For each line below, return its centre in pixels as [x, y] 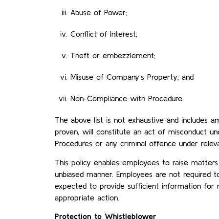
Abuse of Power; [99, 12]
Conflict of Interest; [104, 34]
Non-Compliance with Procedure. [127, 99]
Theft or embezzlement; [113, 55]
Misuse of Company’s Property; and [132, 77]
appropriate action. [87, 197]
